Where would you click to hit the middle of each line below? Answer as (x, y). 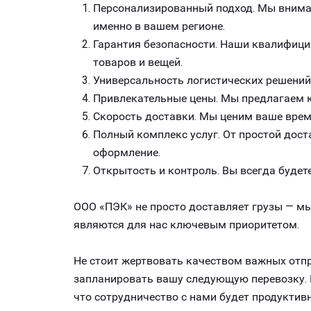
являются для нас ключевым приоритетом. (186, 225)
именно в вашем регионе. (159, 26)
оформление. (127, 152)
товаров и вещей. (138, 62)
